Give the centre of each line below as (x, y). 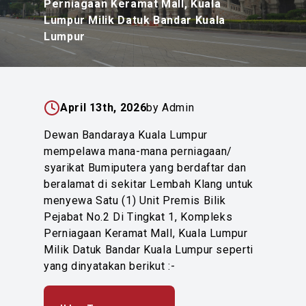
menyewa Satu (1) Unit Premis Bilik (135, 200)
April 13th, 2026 (103, 108)
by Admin (170, 108)
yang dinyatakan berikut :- (110, 266)
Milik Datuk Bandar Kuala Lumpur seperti (149, 250)
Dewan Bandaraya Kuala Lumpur (126, 135)
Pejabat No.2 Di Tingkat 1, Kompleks (138, 217)
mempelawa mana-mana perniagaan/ (138, 151)
